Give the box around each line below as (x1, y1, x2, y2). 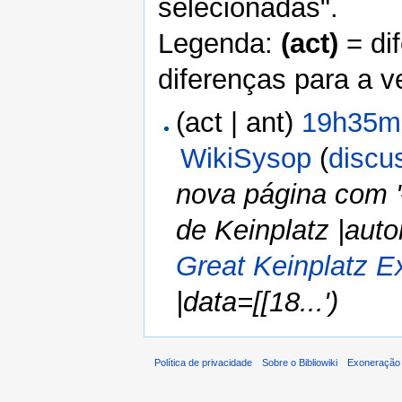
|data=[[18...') (176, 285, 339, 318)
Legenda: (158, 28, 281, 60)
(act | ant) (176, 106, 302, 138)
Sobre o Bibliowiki (262, 356, 338, 368)
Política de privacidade (154, 356, 252, 368)
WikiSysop (180, 142, 312, 174)
